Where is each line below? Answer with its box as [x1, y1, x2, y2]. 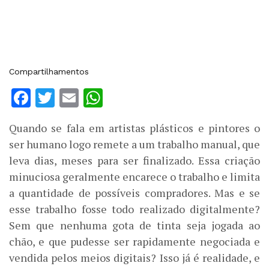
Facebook [31, 86, 119, 110]
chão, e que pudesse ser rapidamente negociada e [9, 234, 260, 249]
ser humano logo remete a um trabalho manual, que [9, 137, 260, 152]
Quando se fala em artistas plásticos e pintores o [9, 121, 260, 136]
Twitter [55, 86, 119, 110]
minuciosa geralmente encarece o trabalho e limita [9, 169, 260, 184]
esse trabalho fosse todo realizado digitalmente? [9, 202, 260, 217]
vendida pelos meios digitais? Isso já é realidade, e [9, 250, 260, 265]
